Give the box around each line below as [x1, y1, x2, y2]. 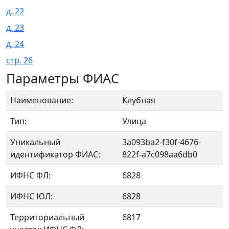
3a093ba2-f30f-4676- [122, 136, 201, 148]
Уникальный [10, 136, 60, 148]
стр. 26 [6, 55, 33, 66]
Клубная [122, 95, 155, 106]
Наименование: [10, 95, 73, 106]
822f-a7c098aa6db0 [122, 149, 197, 160]
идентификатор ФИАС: [10, 149, 100, 160]
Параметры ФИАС [6, 70, 119, 87]
